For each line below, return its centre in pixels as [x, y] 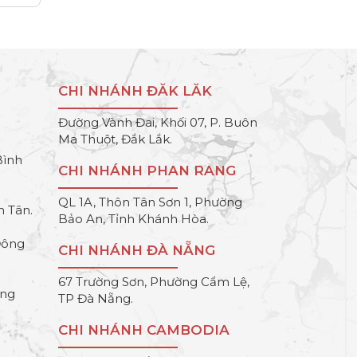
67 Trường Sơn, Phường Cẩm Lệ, [154, 282]
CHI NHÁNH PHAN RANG [147, 171]
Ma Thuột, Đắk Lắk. [115, 139]
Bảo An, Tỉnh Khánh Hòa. [133, 219]
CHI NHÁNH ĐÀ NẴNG [137, 251]
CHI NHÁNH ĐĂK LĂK [135, 91]
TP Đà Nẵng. [96, 299]
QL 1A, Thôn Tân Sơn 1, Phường [150, 202]
